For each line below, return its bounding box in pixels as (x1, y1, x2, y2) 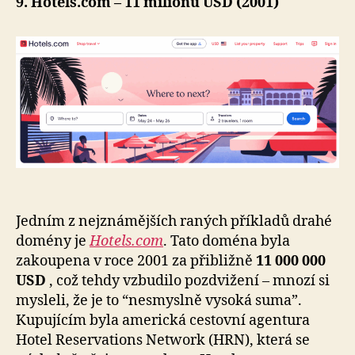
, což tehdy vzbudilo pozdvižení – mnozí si (46, 271, 330, 290)
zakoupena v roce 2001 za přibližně (16, 251, 256, 270)
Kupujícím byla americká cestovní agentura (16, 311, 310, 330)
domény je (16, 231, 90, 250)
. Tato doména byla (163, 231, 290, 250)
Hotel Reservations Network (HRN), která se (16, 330, 310, 349)
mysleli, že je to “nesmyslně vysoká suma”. (16, 291, 302, 310)
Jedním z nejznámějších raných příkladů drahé (16, 212, 332, 231)
